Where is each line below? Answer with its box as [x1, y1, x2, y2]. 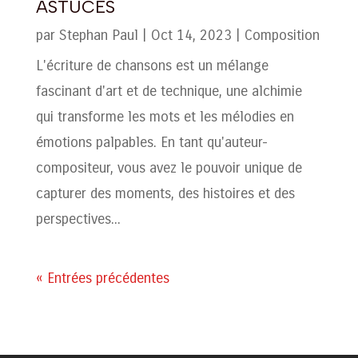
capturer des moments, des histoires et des [35, 184, 295, 202]
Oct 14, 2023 [150, 26, 232, 44]
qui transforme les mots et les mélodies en [35, 107, 294, 125]
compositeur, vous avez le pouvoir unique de [35, 158, 302, 177]
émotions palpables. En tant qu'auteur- [35, 133, 268, 151]
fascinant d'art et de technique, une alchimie [35, 82, 302, 100]
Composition [244, 26, 320, 44]
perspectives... [35, 209, 121, 228]
